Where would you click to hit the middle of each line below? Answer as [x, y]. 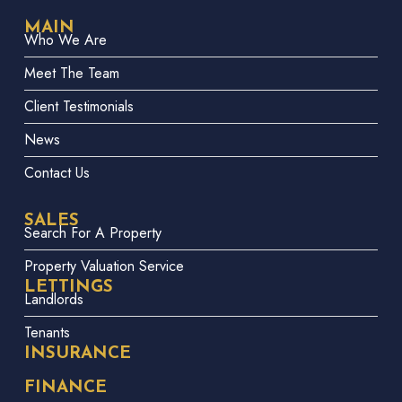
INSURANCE [77, 354]
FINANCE [65, 389]
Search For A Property [92, 233]
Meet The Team [71, 74]
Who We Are [65, 40]
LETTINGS [68, 288]
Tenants [47, 333]
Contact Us [57, 173]
